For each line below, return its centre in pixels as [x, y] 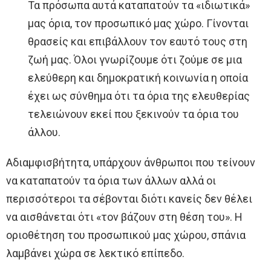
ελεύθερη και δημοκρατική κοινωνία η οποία [138, 78]
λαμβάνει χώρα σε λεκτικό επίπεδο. [95, 253]
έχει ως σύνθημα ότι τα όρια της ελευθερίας [139, 96]
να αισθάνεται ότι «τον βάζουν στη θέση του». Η [124, 217]
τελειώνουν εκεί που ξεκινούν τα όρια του [133, 114]
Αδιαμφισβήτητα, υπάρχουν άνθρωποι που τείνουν [131, 163]
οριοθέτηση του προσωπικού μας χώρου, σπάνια [126, 235]
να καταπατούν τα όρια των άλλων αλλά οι [111, 181]
